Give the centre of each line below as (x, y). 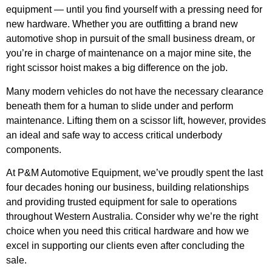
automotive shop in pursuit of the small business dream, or (131, 39)
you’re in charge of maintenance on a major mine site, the (129, 53)
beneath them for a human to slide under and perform (120, 106)
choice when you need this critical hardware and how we (127, 231)
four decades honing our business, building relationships (127, 188)
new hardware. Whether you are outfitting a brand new (122, 24)
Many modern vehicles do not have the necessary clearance (135, 91)
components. (34, 149)
